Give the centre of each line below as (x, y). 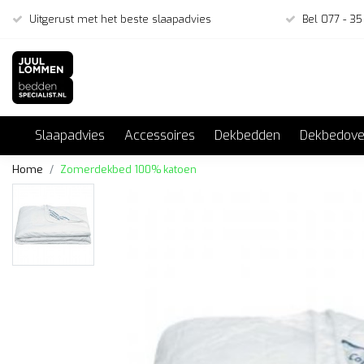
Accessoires (160, 135)
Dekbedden (247, 135)
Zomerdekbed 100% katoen (128, 169)
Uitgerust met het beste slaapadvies (120, 19)
